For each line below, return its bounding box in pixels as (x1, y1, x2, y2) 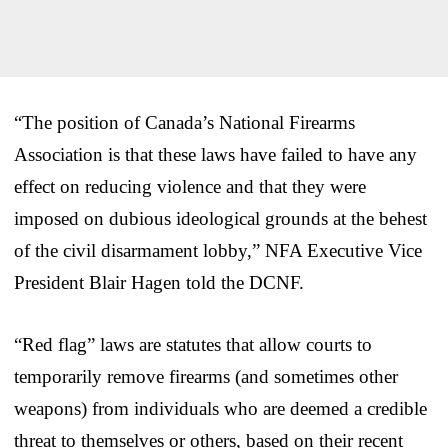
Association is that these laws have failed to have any (14, 143, 417, 165)
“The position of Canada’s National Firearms (14, 111, 355, 133)
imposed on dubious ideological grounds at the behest (14, 207, 427, 229)
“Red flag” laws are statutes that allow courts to (14, 333, 372, 355)
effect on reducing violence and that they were (14, 175, 366, 197)
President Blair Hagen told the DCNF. (14, 271, 304, 293)
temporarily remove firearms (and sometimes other (14, 365, 398, 387)
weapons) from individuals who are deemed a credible (14, 397, 427, 419)
